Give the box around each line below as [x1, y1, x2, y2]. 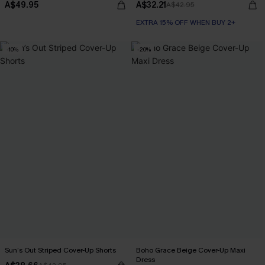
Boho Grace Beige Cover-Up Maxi [136, 245, 245, 255]
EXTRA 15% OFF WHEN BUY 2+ [136, 18, 235, 27]
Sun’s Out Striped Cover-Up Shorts [5, 245, 116, 255]
